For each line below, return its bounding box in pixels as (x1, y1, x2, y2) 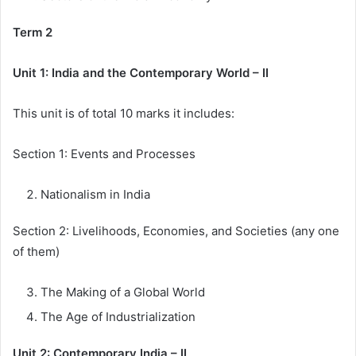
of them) (13, 244, 60, 260)
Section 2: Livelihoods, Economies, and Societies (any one (13, 223, 339, 239)
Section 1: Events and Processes (13, 146, 195, 162)
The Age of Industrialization (41, 309, 195, 325)
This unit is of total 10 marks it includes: (13, 106, 238, 122)
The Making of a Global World (41, 284, 205, 300)
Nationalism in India (41, 187, 150, 203)
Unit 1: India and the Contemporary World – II (13, 65, 269, 81)
